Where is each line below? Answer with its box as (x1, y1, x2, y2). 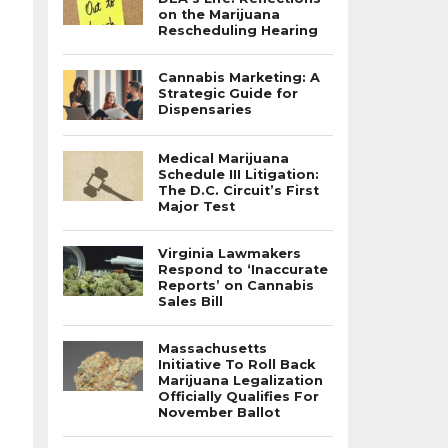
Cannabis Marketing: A (158, 70, 320, 85)
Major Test (158, 199, 235, 214)
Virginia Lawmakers (158, 246, 301, 261)
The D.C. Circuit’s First (158, 183, 319, 198)
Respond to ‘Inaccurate (158, 262, 328, 277)
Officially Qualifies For (158, 389, 319, 404)
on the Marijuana (158, 7, 280, 22)
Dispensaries (158, 102, 252, 117)
